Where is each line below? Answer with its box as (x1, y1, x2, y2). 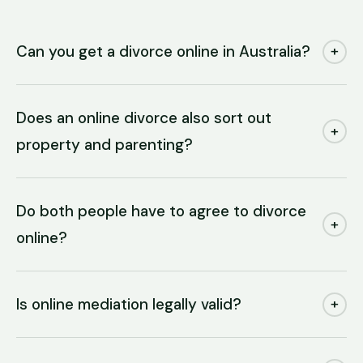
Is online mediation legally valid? (16, 294, 241, 314)
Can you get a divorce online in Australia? (16, 41, 310, 62)
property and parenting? (16, 135, 193, 155)
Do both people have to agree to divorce (16, 201, 306, 221)
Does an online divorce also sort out (16, 108, 271, 128)
